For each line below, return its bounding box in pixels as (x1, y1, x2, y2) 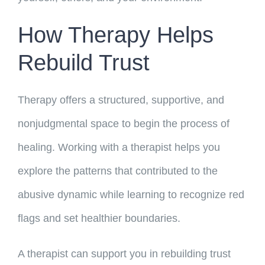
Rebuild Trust (17, 50, 150, 76)
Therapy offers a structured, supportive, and (17, 94, 224, 106)
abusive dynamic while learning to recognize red (17, 189, 244, 201)
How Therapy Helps (17, 22, 214, 48)
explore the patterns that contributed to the (17, 165, 218, 177)
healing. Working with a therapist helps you (17, 141, 220, 154)
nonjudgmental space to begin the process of (17, 118, 230, 130)
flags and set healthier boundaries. (17, 212, 180, 225)
